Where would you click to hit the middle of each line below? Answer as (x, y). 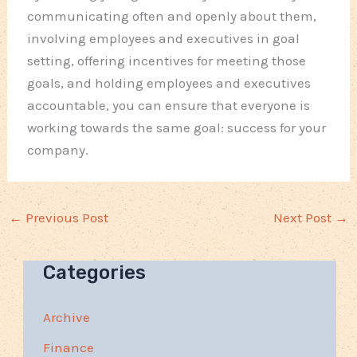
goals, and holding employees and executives (169, 83)
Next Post (304, 218)
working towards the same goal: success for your (177, 128)
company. (58, 150)
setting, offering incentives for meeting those (167, 61)
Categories (95, 272)
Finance (69, 347)
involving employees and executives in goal (164, 39)
